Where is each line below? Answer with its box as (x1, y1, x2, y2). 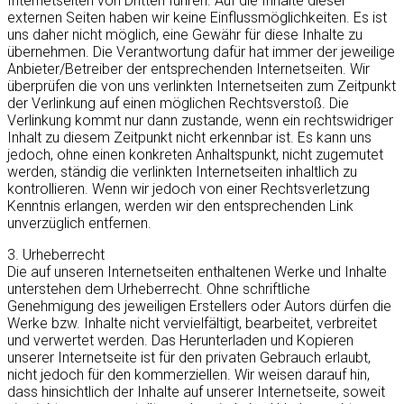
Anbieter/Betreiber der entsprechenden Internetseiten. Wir (7, 60, 370, 78)
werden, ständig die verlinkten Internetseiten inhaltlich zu (7, 163, 357, 181)
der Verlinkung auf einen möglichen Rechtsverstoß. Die (7, 95, 349, 113)
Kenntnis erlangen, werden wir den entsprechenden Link (7, 197, 353, 216)
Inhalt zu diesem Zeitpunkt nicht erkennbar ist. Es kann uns (7, 129, 372, 147)
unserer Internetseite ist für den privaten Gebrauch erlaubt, (7, 349, 371, 367)
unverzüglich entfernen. (7, 215, 151, 233)
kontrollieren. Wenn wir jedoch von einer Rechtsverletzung (7, 180, 370, 198)
